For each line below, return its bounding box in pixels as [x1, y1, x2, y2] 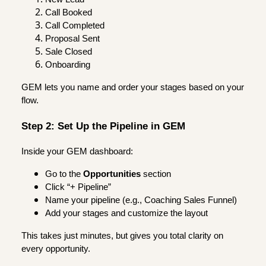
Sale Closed [45, 47, 92, 57]
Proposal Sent [45, 34, 100, 44]
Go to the [45, 169, 83, 179]
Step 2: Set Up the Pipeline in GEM [21, 119, 185, 132]
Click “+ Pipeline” [45, 182, 111, 192]
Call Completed [45, 21, 104, 31]
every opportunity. [21, 243, 90, 254]
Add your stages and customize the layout [45, 208, 208, 218]
